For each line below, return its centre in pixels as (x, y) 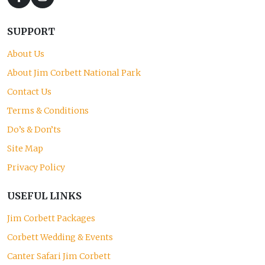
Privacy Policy (36, 167)
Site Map (25, 148)
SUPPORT (31, 31)
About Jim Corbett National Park (74, 73)
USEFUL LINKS (44, 196)
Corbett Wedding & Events (60, 237)
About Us (26, 54)
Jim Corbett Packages (51, 218)
